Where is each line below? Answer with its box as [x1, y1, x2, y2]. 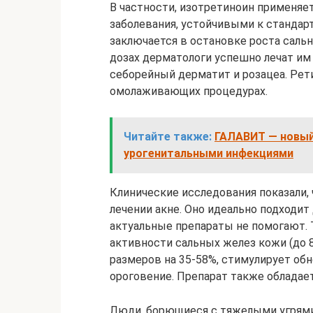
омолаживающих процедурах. [110, 85, 268, 98]
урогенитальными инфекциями [124, 147, 293, 160]
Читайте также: [124, 130, 212, 143]
